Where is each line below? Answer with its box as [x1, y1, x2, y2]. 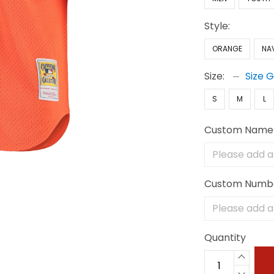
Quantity [204, 231, 246, 245]
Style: [204, 19, 231, 33]
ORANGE [212, 43, 243, 54]
